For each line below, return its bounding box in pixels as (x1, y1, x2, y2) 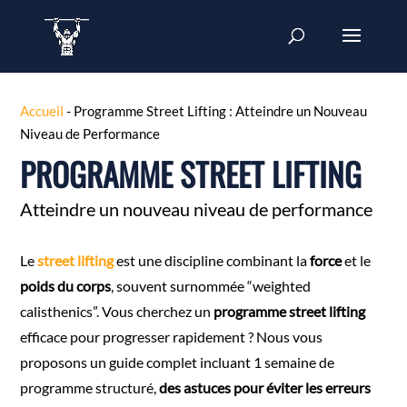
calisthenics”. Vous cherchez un (20, 303, 214, 320)
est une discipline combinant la (114, 252, 311, 269)
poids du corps (20, 277, 112, 294)
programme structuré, (20, 379, 160, 396)
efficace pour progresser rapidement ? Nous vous (20, 328, 323, 345)
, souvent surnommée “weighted (111, 277, 312, 294)
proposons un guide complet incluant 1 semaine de (20, 353, 335, 371)
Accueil (20, 103, 65, 119)
